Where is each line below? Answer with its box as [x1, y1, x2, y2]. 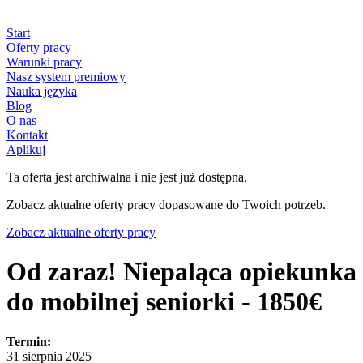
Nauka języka [6, 84, 77, 98]
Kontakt [6, 128, 48, 142]
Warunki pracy [6, 55, 82, 69]
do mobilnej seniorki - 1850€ [6, 287, 322, 317]
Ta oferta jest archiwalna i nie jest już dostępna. [6, 170, 247, 184]
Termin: [6, 334, 51, 348]
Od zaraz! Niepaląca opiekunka [6, 257, 357, 287]
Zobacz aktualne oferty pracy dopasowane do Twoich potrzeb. [6, 198, 326, 211]
